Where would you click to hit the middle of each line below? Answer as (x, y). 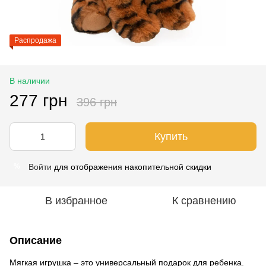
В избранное (76, 200)
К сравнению (204, 200)
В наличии (30, 80)
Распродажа (35, 40)
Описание (36, 240)
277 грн (38, 100)
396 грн (97, 102)
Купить (171, 136)
